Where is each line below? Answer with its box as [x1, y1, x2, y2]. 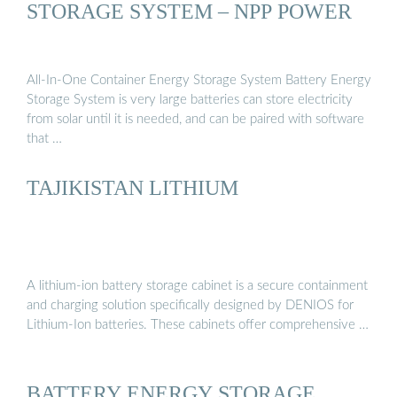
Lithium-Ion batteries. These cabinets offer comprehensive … [27, 318, 369, 332]
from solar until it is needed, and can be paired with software [27, 112, 364, 126]
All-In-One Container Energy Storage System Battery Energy [27, 73, 371, 87]
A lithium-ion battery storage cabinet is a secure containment [27, 279, 368, 293]
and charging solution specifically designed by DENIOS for [27, 299, 354, 313]
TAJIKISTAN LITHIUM [27, 175, 238, 199]
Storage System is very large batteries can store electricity [27, 92, 353, 106]
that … [27, 131, 62, 145]
